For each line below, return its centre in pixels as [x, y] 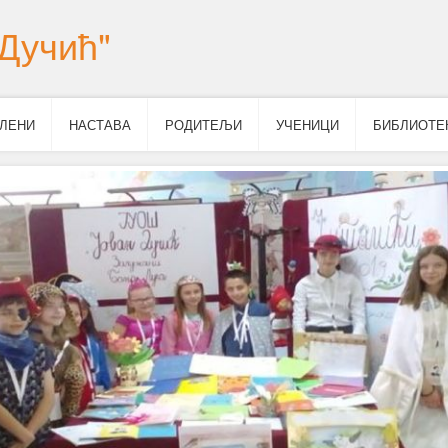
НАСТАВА [100, 124]
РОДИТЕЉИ [203, 124]
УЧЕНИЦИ [307, 124]
